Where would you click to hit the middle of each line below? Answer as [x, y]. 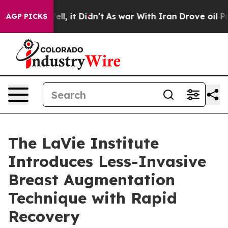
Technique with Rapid [93, 198]
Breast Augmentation [92, 180]
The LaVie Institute [83, 143]
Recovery [44, 216]
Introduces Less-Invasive [107, 161]
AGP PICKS [27, 16]
